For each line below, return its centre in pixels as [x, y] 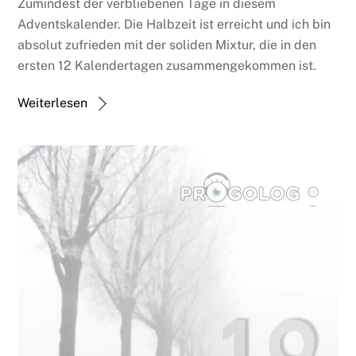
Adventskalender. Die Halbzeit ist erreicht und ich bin [174, 25]
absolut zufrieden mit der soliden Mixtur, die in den [167, 45]
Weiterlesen [53, 103]
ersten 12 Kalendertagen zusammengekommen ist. [167, 66]
